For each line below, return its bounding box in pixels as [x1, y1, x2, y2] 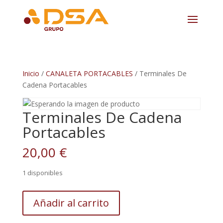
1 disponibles [22, 168, 63, 177]
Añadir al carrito [33, 196, 109, 210]
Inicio [22, 69, 39, 78]
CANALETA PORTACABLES [45, 69, 133, 78]
